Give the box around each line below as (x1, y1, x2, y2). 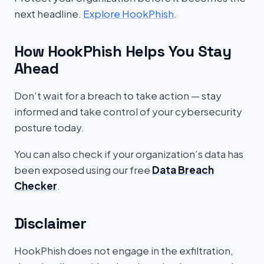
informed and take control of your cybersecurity (14, 105, 242, 118)
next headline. (14, 7, 83, 20)
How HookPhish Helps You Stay (14, 41, 232, 61)
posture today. (14, 121, 84, 134)
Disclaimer (14, 213, 87, 233)
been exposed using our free (14, 163, 152, 176)
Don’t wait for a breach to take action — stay (14, 89, 222, 102)
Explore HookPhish (83, 7, 174, 20)
